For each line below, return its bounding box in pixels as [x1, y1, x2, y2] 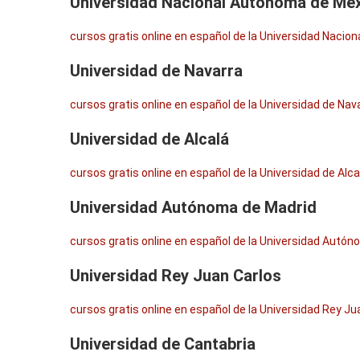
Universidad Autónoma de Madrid [70, 198, 317, 217]
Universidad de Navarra [70, 61, 243, 80]
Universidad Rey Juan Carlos [70, 266, 281, 285]
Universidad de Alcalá [70, 129, 229, 149]
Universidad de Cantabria [70, 334, 256, 354]
